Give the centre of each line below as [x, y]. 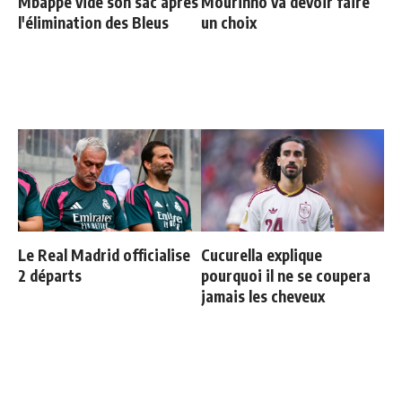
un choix [229, 23]
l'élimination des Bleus [93, 23]
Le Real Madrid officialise [104, 255]
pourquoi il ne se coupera [286, 276]
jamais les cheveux [263, 297]
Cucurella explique [262, 255]
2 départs [50, 276]
